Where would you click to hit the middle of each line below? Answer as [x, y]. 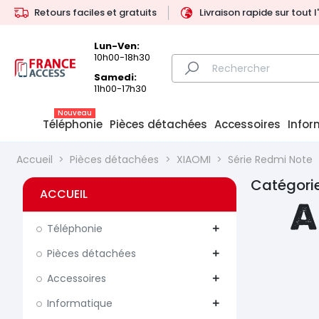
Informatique [80, 304]
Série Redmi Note [271, 160]
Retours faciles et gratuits [95, 12]
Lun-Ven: [117, 46]
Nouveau [75, 113]
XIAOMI [193, 160]
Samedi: [116, 78]
